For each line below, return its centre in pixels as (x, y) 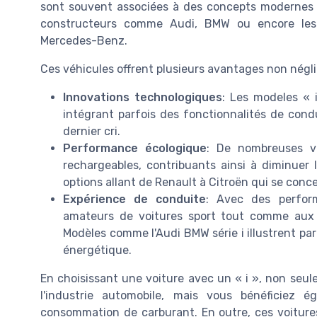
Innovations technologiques (143, 98)
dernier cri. (92, 132)
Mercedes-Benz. (84, 41)
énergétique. (97, 250)
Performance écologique (135, 149)
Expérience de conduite (135, 200)
